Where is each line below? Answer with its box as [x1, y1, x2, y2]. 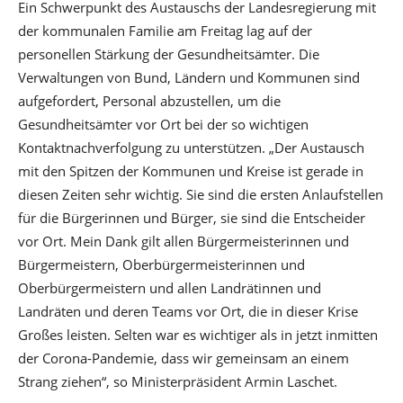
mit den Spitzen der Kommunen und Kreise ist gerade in [18, 161, 363, 180]
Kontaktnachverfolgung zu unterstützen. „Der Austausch [18, 138, 364, 157]
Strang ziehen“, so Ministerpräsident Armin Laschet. [18, 372, 341, 390]
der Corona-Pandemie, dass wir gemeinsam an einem [18, 348, 349, 367]
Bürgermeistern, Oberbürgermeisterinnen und [18, 255, 305, 273]
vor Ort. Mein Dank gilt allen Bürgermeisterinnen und [18, 231, 349, 250]
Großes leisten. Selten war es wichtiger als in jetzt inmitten [18, 325, 378, 344]
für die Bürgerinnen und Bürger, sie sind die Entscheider [18, 208, 365, 227]
